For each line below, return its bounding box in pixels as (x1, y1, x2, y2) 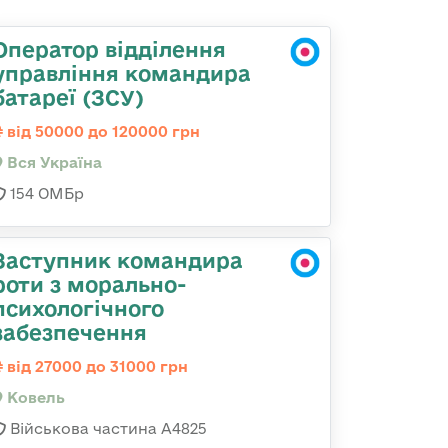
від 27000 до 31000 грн (3, 358, 188, 375)
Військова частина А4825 (6, 420, 207, 437)
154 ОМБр (6, 185, 84, 202)
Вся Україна (3, 154, 102, 171)
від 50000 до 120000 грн (3, 123, 200, 140)
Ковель (3, 389, 65, 406)
